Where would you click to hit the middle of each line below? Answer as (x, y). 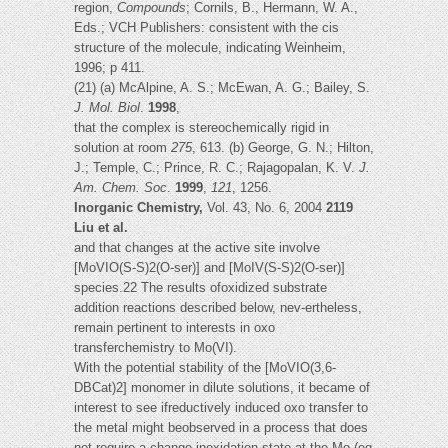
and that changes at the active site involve (197, 248)
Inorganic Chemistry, (140, 208)
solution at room (122, 148)
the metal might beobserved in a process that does (221, 428)
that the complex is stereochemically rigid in (201, 128)
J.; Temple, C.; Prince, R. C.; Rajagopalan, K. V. (216, 168)
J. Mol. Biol (107, 108)
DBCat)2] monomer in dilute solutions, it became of (222, 388)
